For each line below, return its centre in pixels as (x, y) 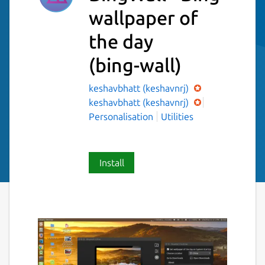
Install (112, 162)
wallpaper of (143, 17)
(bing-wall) (135, 65)
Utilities (177, 116)
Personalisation (121, 116)
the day (121, 41)
